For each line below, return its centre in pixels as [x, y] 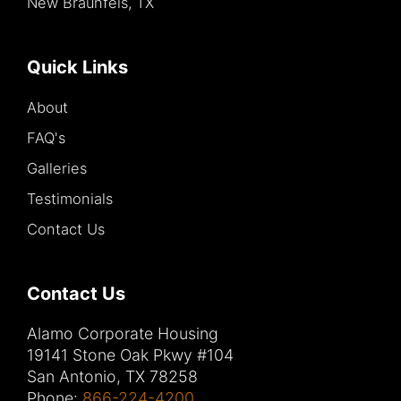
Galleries [57, 169]
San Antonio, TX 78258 [112, 377]
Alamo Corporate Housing [123, 334]
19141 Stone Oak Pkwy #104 [130, 355]
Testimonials [70, 199]
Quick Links [77, 68]
